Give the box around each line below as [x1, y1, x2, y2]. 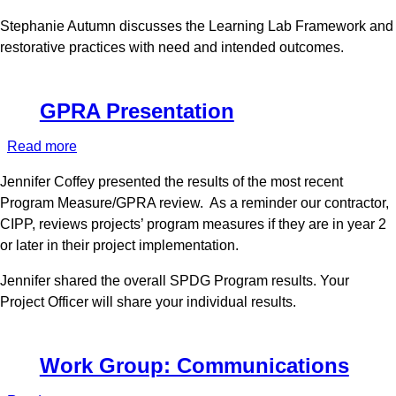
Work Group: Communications [39, 353, 349, 377]
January [77, 11, 127, 27]
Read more [7, 138, 77, 154]
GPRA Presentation [39, 98, 234, 123]
